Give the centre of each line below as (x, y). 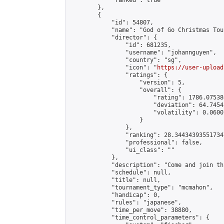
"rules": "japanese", (125, 202)
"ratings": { (118, 75)
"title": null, (115, 180)
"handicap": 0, (115, 195)
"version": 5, (127, 82)
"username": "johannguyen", (143, 52)
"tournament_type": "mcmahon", (141, 187)
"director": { (113, 37)
